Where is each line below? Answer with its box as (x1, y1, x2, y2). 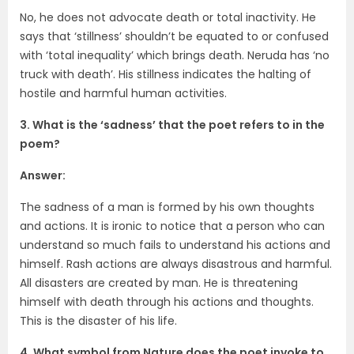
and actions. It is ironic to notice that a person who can (20, 217, 325, 234)
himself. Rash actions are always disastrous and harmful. (20, 255, 332, 272)
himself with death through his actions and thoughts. (20, 293, 314, 310)
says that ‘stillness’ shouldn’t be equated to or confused (20, 28, 329, 44)
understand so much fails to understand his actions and (20, 236, 330, 253)
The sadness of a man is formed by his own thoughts (20, 198, 314, 215)
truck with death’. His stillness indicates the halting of (20, 66, 311, 82)
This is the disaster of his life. (20, 312, 177, 329)
